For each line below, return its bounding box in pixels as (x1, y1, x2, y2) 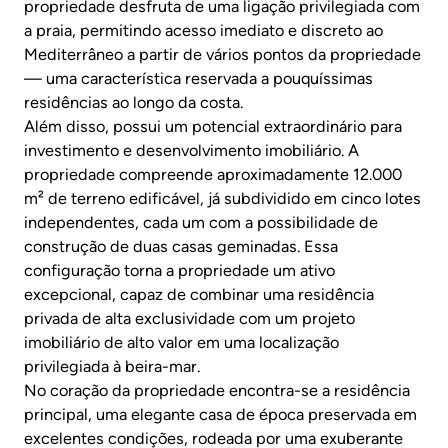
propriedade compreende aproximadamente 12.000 (24, 165, 402, 185)
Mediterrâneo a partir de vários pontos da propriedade (24, 45, 421, 65)
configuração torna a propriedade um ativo (24, 261, 335, 281)
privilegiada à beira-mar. (24, 357, 200, 377)
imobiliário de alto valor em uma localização (24, 333, 339, 353)
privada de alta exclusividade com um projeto (24, 309, 355, 329)
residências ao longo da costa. (24, 93, 243, 113)
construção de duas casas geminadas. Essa (24, 237, 338, 257)
